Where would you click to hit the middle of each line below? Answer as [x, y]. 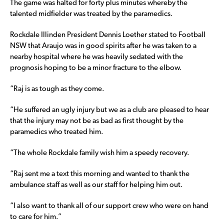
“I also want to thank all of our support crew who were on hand [109, 206]
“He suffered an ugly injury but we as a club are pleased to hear [109, 110]
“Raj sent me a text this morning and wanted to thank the [100, 174]
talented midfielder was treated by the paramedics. [91, 14]
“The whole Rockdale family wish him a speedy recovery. [100, 153]
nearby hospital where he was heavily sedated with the [96, 57]
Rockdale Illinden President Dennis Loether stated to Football [108, 35]
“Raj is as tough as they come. [57, 89]
